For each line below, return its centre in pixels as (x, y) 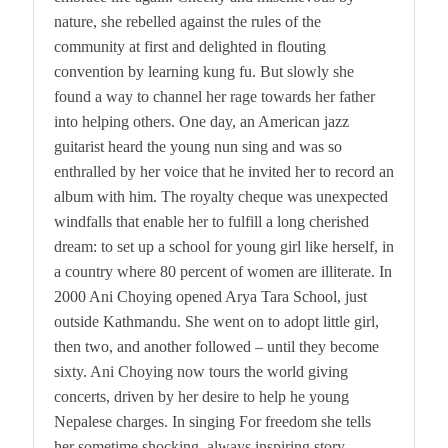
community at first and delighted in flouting (190, 46)
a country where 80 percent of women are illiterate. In (223, 271)
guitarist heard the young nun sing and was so (198, 146)
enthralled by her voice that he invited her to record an (224, 171)
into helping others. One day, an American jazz (201, 121)
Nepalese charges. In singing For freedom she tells (212, 421)
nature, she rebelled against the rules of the (187, 21)
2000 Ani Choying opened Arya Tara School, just (210, 296)
